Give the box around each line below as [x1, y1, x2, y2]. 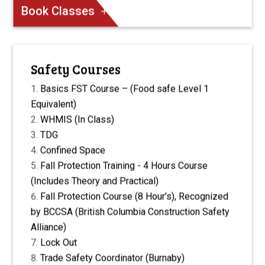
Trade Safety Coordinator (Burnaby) [40, 252, 185, 264]
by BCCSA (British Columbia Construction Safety [31, 206, 230, 218]
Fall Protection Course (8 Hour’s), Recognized [40, 190, 229, 202]
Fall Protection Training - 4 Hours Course [40, 160, 208, 172]
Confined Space [40, 144, 106, 156]
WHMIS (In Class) [40, 114, 115, 125]
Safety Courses [31, 60, 121, 78]
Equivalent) [31, 98, 77, 110]
